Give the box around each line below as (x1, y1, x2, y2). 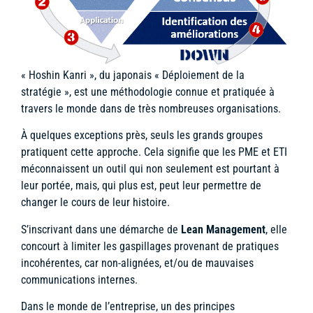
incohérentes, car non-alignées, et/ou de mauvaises (21, 256, 254, 270)
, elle (265, 222, 287, 236)
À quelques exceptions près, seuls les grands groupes (21, 129, 263, 143)
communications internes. (21, 272, 138, 286)
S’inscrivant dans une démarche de (21, 222, 181, 236)
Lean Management (181, 222, 265, 236)
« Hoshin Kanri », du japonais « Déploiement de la (21, 68, 245, 82)
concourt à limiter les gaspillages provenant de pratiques (21, 239, 279, 253)
